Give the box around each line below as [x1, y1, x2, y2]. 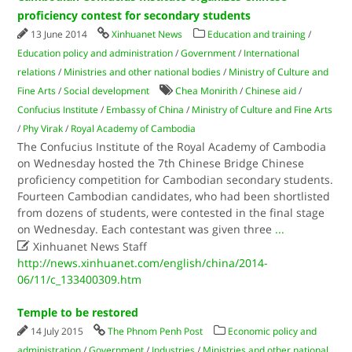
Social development [64, 84, 150, 97]
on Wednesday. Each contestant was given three [17, 222, 276, 236]
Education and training [207, 27, 306, 41]
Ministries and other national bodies [64, 65, 222, 79]
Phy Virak [23, 122, 64, 135]
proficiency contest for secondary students [17, 8, 251, 23]
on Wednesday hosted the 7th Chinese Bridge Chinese [17, 156, 305, 170]
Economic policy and [228, 324, 317, 338]
